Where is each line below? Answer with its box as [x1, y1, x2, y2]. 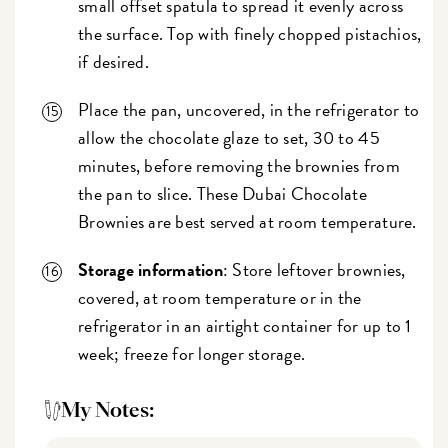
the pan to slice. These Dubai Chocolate [78, 180, 367, 208]
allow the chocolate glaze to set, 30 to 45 [78, 124, 380, 152]
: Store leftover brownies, [222, 256, 406, 284]
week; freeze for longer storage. [78, 340, 318, 368]
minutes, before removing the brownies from [78, 152, 400, 180]
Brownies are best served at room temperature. [78, 208, 421, 236]
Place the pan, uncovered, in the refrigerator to [78, 96, 420, 124]
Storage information [78, 256, 223, 284]
